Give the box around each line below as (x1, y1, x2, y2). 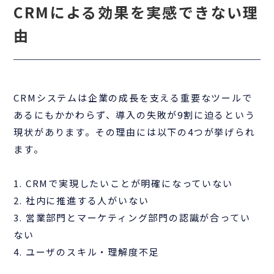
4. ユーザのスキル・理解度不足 (13, 245, 160, 259)
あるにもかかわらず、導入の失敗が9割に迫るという (13, 108, 256, 122)
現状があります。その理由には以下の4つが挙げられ (13, 125, 256, 139)
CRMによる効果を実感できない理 (13, 1, 259, 23)
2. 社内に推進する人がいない (13, 194, 149, 207)
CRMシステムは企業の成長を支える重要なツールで (13, 91, 253, 105)
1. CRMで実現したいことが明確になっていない (13, 177, 233, 190)
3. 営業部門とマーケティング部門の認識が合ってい (13, 211, 251, 224)
